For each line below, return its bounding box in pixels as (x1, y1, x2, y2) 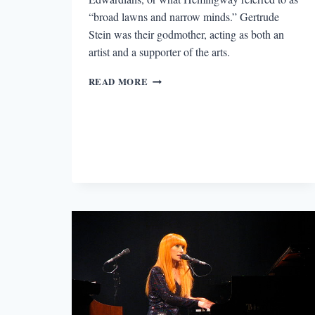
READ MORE (88, 75, 148, 88)
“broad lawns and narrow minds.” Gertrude (88, 8, 279, 24)
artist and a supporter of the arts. (88, 44, 230, 59)
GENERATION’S (147, 99, 221, 112)
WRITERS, (147, 127, 196, 141)
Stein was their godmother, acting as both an (88, 26, 284, 41)
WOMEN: (147, 113, 190, 127)
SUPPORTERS (147, 169, 212, 183)
